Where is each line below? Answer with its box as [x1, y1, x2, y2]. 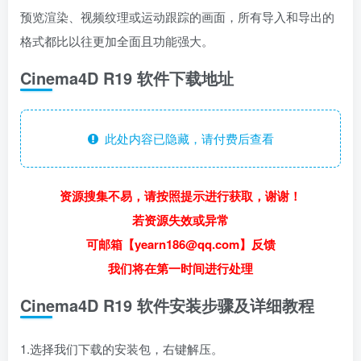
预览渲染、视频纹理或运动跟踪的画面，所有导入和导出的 [20, 8, 334, 25]
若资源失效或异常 [132, 211, 229, 229]
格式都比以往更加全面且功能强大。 [20, 32, 214, 49]
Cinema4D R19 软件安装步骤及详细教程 [20, 293, 314, 317]
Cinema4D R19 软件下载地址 [20, 66, 234, 89]
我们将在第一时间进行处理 [108, 259, 253, 277]
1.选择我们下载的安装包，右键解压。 [20, 340, 223, 357]
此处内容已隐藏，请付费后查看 [98, 130, 274, 147]
